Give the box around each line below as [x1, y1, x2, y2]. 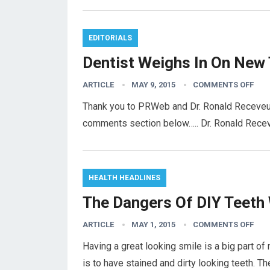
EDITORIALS [89, 34, 132, 42]
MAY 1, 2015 [131, 220, 175, 229]
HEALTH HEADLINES [89, 174, 160, 182]
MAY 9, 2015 [131, 80, 175, 89]
